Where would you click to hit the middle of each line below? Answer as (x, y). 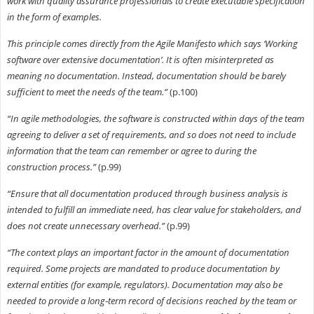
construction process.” (51, 166)
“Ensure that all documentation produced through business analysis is (147, 193)
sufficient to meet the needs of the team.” (87, 91)
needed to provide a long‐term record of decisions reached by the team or (151, 300)
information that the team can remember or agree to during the (131, 150)
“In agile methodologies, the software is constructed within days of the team (155, 118)
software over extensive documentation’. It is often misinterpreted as (140, 59)
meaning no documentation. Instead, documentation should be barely (146, 75)
